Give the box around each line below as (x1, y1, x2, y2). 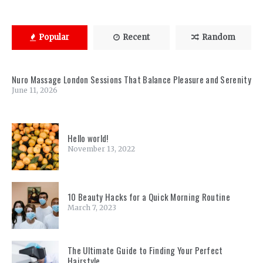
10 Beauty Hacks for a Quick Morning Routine (68, 190, 230, 204)
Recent (122, 32, 150, 43)
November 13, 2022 (68, 144, 135, 154)
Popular (39, 32, 70, 43)
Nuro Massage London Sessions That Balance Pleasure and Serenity (12, 73, 251, 86)
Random (201, 32, 235, 43)
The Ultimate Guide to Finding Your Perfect (68, 244, 223, 257)
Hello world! (68, 131, 109, 145)
